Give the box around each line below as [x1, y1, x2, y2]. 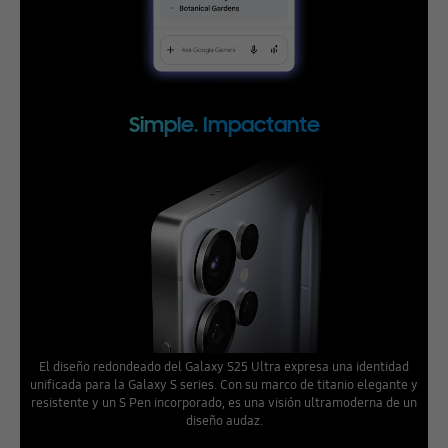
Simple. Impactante [128, 112, 320, 139]
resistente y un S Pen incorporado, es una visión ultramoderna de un [31, 393, 417, 412]
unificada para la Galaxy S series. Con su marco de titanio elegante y [30, 375, 418, 394]
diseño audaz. [185, 411, 263, 430]
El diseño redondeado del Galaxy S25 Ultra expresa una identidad [39, 357, 409, 376]
